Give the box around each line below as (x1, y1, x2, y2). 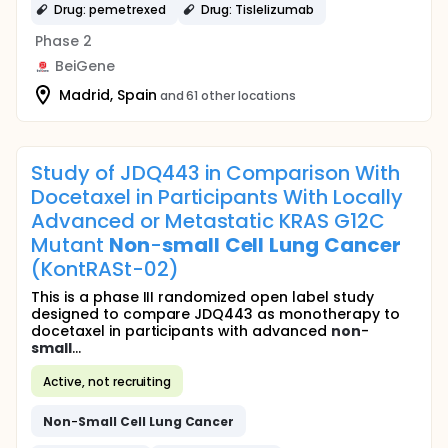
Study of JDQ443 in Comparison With (31, 159, 400, 187)
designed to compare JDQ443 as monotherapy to (31, 304, 400, 324)
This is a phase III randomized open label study (31, 287, 374, 307)
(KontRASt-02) (31, 255, 179, 283)
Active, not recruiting (43, 372, 172, 390)
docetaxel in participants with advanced (31, 321, 331, 341)
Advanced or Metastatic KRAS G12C (31, 207, 386, 235)
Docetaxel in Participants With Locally (31, 183, 403, 211)
